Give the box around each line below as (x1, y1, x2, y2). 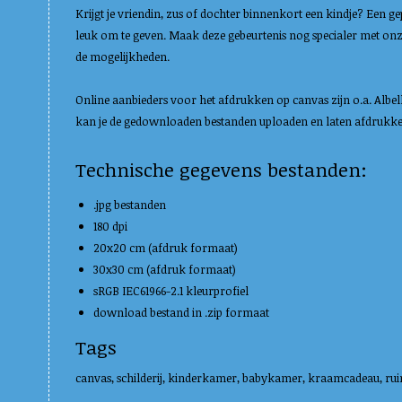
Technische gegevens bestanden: (75, 156, 367, 182)
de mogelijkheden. (75, 48, 170, 65)
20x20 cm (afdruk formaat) (93, 240, 238, 256)
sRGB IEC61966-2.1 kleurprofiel (93, 283, 249, 299)
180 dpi (93, 218, 127, 234)
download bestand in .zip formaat (93, 304, 269, 320)
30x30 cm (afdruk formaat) (93, 261, 236, 277)
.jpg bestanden (93, 197, 166, 213)
